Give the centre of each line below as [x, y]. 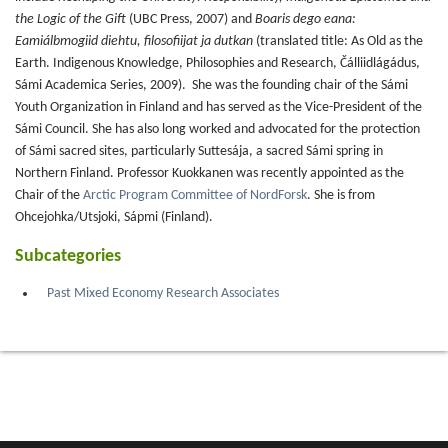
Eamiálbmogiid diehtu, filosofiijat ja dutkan [135, 41]
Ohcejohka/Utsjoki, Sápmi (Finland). [114, 217]
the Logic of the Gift [70, 19]
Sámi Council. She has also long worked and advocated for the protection [217, 129]
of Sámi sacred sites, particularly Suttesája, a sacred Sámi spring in [199, 151]
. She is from [341, 195]
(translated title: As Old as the [339, 41]
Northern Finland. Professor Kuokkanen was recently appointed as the [209, 173]
